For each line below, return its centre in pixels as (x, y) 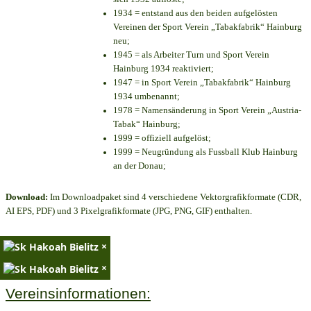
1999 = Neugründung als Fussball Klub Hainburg (205, 152)
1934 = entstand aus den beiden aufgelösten (195, 13)
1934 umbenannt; (146, 96)
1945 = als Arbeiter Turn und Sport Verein (191, 55)
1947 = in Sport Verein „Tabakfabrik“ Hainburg (202, 83)
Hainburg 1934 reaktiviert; (163, 69)
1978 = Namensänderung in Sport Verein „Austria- (207, 110)
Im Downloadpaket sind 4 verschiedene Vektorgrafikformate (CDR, (175, 197)
